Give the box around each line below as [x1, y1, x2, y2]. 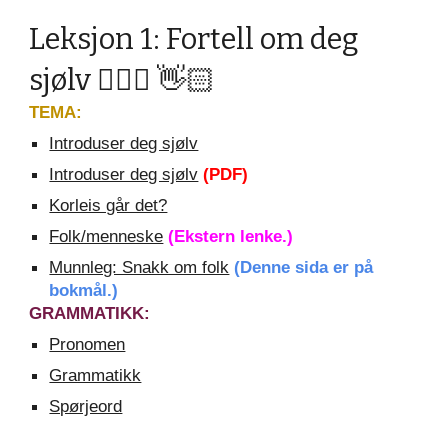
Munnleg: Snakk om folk [49, 257, 230, 277]
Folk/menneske [49, 226, 164, 246]
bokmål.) [49, 280, 119, 300]
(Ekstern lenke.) [168, 226, 299, 246]
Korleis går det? [49, 195, 168, 215]
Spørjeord [49, 396, 123, 416]
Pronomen [49, 334, 126, 354]
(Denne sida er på [234, 257, 374, 277]
